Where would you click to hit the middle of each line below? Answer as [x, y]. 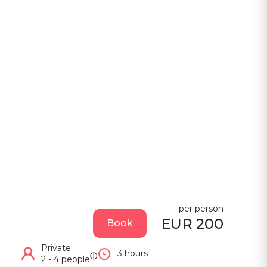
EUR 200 [192, 223]
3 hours [133, 254]
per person [201, 208]
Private [56, 248]
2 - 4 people [66, 259]
